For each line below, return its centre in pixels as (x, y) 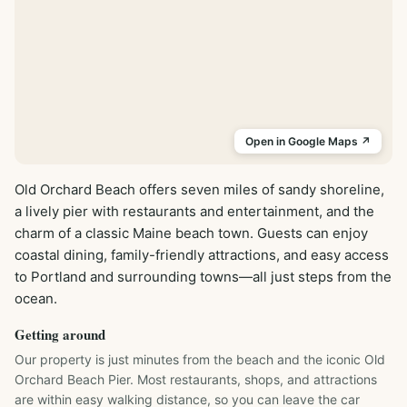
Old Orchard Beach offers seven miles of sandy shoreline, (199, 189)
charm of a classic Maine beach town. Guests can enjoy (191, 233)
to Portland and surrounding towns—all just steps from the (203, 277)
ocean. (36, 298)
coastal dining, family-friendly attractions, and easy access (202, 255)
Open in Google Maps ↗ (308, 141)
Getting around (60, 334)
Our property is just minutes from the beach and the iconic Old (200, 359)
